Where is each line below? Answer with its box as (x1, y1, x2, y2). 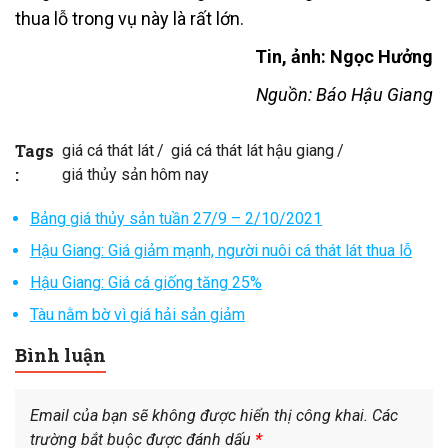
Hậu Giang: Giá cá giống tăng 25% (30, 273, 262, 293)
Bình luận (15, 343, 106, 368)
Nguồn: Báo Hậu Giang (256, 84, 433, 106)
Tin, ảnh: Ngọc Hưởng (255, 46, 433, 68)
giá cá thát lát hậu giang (170, 141, 334, 161)
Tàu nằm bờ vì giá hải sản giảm (30, 305, 245, 325)
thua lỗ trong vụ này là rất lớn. (15, 8, 244, 30)
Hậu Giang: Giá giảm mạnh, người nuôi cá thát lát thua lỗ (30, 241, 412, 261)
